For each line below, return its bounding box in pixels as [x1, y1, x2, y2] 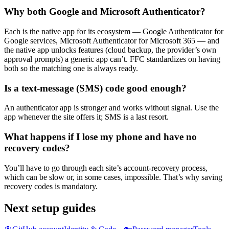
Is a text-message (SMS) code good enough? [4, 82, 187, 94]
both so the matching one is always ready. [4, 63, 138, 73]
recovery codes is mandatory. [4, 181, 98, 191]
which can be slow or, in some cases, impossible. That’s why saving [4, 172, 222, 181]
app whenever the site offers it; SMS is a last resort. [4, 112, 169, 122]
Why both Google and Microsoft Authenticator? [4, 6, 205, 17]
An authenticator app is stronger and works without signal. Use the [4, 103, 219, 112]
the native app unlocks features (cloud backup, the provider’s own [4, 45, 216, 54]
